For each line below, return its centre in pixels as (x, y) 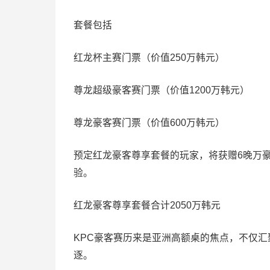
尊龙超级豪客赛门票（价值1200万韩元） (162, 90)
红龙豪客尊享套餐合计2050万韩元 (147, 206)
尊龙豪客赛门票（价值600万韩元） (149, 123)
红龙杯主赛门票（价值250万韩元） (149, 58)
